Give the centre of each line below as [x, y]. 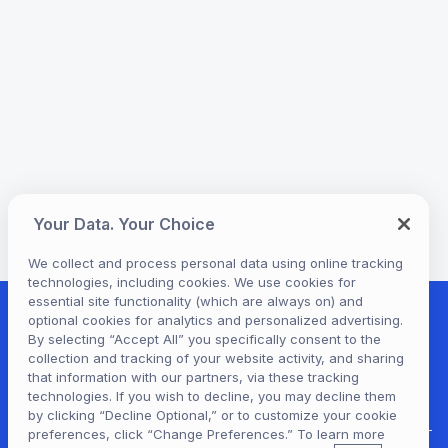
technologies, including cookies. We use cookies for [192, 282]
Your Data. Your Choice [124, 224]
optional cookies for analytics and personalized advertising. [215, 320]
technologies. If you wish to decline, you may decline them [212, 396]
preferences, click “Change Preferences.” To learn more [206, 434]
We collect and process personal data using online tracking [215, 263]
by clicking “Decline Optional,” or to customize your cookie [212, 415]
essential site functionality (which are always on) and [195, 301]
